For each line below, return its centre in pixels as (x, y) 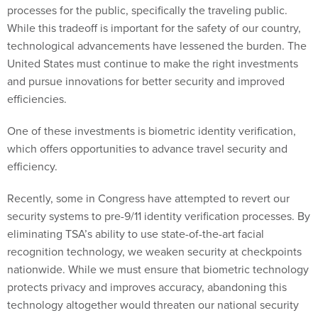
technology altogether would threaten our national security (153, 305)
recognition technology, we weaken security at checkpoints (154, 252)
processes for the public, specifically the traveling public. (147, 11)
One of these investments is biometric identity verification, (152, 131)
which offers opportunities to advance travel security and (147, 149)
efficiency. (32, 167)
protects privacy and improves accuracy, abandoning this (147, 287)
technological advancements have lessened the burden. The (157, 46)
